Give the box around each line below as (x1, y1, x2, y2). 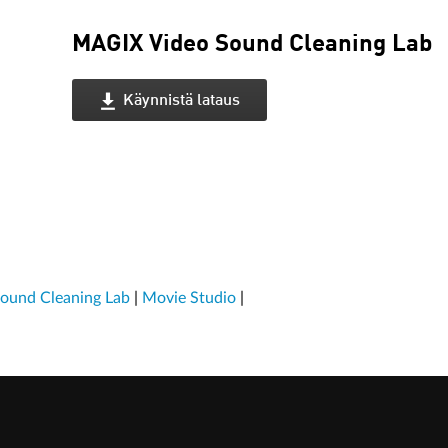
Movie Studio (142, 290, 236, 307)
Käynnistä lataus (123, 93, 241, 110)
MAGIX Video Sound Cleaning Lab (72, 33, 433, 58)
